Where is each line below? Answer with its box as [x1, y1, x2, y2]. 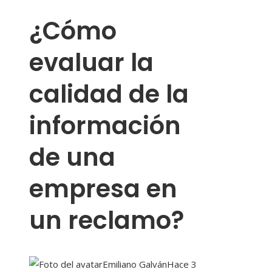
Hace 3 [167, 258, 197, 271]
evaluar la [29, 46, 154, 80]
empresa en [29, 172, 177, 206]
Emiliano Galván [103, 258, 167, 271]
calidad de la [29, 77, 189, 112]
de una [29, 140, 115, 175]
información [29, 109, 181, 143]
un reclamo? [29, 203, 184, 238]
